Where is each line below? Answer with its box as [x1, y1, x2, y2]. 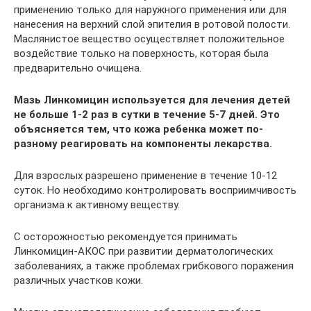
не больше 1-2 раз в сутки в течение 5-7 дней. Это [14, 108, 280, 121]
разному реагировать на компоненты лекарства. [14, 137, 272, 150]
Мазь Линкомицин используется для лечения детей [14, 93, 290, 106]
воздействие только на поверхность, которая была [14, 47, 269, 60]
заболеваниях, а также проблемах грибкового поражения [14, 259, 294, 272]
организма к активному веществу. [14, 198, 180, 211]
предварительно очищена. [14, 61, 142, 74]
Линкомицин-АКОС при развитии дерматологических [14, 244, 273, 258]
